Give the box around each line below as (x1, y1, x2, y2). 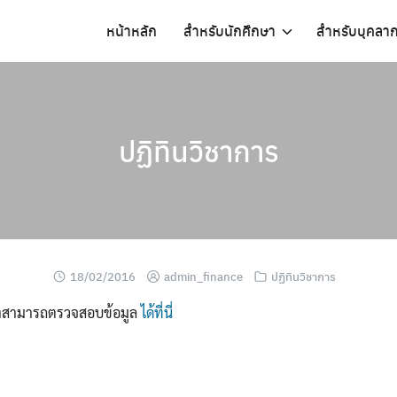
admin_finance (163, 268, 243, 284)
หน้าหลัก (106, 20, 157, 41)
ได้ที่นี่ (141, 303, 173, 322)
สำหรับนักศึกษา (183, 20, 276, 41)
